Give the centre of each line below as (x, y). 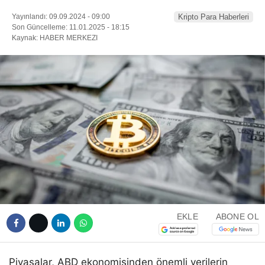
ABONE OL (237, 216)
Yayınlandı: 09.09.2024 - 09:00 (61, 16)
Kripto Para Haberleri (214, 17)
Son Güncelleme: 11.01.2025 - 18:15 (71, 27)
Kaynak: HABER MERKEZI (55, 38)
